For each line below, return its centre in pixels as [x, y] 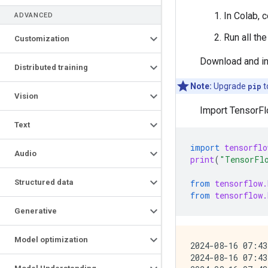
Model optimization [51, 240]
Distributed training [51, 67]
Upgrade [230, 86]
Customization [42, 39]
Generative [36, 211]
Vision [26, 96]
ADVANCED [34, 15]
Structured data [44, 182]
